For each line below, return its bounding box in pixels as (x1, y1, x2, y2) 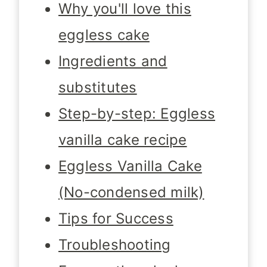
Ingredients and (58, 52, 167, 70)
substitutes (58, 79, 137, 97)
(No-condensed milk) (58, 184, 204, 201)
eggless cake (58, 26, 150, 44)
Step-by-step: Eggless (58, 105, 216, 123)
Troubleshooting (58, 236, 171, 254)
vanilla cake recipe (58, 131, 187, 149)
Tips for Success (58, 210, 173, 228)
